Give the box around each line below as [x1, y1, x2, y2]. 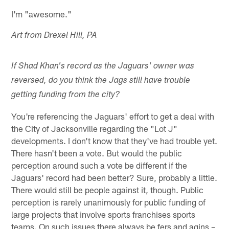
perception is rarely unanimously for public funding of [11, 196, 206, 207]
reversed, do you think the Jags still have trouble [11, 76, 191, 85]
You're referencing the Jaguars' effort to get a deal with [11, 110, 215, 121]
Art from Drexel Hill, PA [11, 31, 98, 40]
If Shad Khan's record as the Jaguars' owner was [11, 62, 195, 71]
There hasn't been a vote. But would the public [11, 147, 182, 158]
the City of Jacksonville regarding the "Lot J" [11, 123, 178, 133]
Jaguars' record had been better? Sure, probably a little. [11, 172, 218, 182]
